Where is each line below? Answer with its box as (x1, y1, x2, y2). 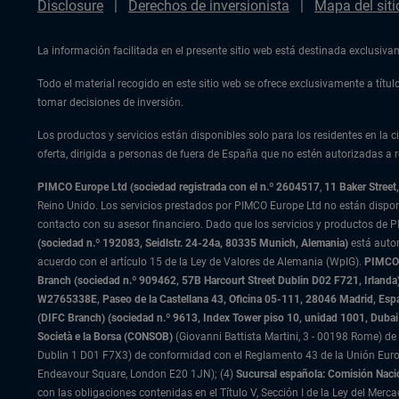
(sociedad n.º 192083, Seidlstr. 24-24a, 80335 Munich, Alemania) (37, 237, 351, 249)
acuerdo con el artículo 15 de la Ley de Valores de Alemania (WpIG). (37, 256, 362, 268)
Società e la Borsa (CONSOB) (37, 330, 173, 343)
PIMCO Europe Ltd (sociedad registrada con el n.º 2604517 (37, 181, 320, 193)
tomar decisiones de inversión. (37, 96, 183, 109)
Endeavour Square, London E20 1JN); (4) (37, 368, 236, 380)
